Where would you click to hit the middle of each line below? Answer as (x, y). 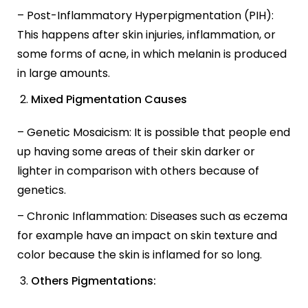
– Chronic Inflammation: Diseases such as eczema (152, 216)
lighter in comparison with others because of (138, 171)
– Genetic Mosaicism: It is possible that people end (154, 132)
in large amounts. (64, 73)
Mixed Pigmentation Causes (109, 99)
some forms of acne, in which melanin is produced (152, 54)
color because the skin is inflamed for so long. (140, 255)
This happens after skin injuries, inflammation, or (146, 35)
